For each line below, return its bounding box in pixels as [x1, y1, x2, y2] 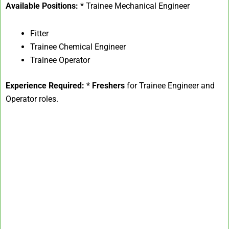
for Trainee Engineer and [125, 81, 215, 91]
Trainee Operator [30, 55, 90, 65]
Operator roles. [6, 94, 58, 104]
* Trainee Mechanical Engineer [78, 1, 190, 11]
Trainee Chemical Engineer [30, 42, 126, 52]
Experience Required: [6, 81, 84, 91]
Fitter [30, 29, 49, 39]
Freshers [92, 81, 125, 91]
